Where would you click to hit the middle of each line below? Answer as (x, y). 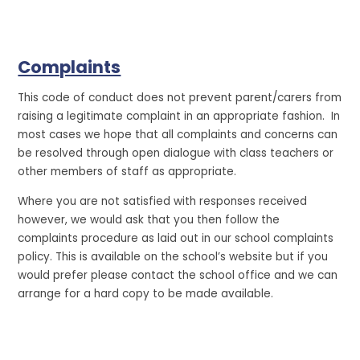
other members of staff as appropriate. (127, 171)
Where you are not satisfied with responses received (163, 201)
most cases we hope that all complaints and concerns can (178, 134)
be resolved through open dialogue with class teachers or (176, 153)
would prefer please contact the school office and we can (178, 275)
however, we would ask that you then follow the (149, 219)
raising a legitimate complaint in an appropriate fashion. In (179, 116)
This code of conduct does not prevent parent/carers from (180, 97)
